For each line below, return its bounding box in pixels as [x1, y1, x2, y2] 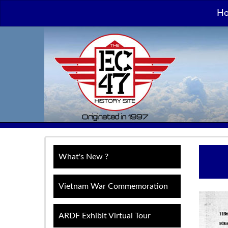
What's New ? [59, 153, 108, 161]
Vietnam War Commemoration [59, 182, 168, 190]
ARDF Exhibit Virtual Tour [59, 212, 151, 220]
